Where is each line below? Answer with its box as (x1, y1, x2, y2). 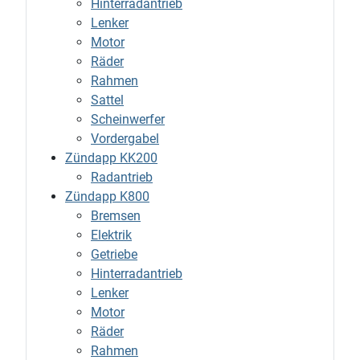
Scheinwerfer (91, 112, 165, 128)
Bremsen (91, 208, 141, 224)
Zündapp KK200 (65, 150, 157, 166)
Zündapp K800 (65, 189, 149, 205)
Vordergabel (91, 131, 159, 147)
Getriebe (91, 247, 137, 263)
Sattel (91, 92, 124, 108)
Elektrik (91, 227, 132, 243)
